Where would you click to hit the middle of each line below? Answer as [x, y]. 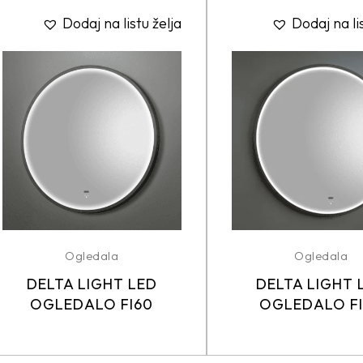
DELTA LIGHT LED [92, 284]
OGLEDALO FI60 [92, 304]
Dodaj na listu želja [122, 23]
